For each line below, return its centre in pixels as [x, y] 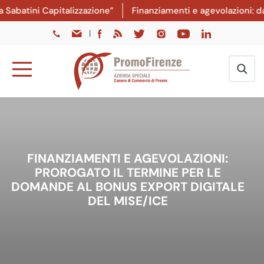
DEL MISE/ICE [128, 201]
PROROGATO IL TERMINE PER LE [128, 172]
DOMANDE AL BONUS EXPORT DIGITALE [128, 187]
